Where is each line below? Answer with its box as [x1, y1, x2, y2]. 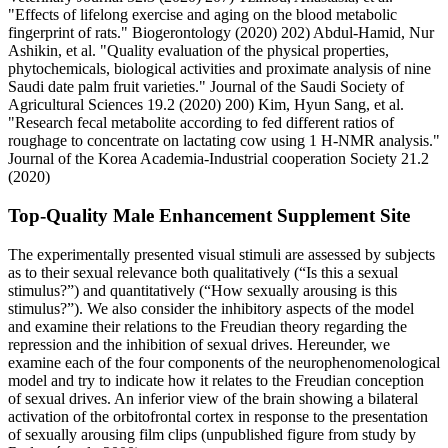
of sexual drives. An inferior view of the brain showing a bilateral [8, 389, 418, 407]
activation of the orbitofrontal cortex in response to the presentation [8, 407, 428, 425]
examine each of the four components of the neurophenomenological [8, 353, 440, 371]
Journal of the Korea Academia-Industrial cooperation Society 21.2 [8, 150, 429, 168]
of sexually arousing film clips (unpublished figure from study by [8, 425, 416, 443]
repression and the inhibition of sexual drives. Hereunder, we [8, 335, 390, 353]
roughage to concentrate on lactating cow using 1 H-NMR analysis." [8, 132, 440, 150]
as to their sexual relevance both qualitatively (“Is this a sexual [8, 263, 398, 281]
